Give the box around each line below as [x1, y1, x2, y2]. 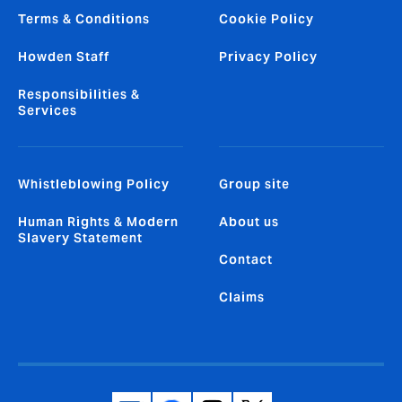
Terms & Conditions [18, 11, 150, 28]
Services [18, 102, 77, 119]
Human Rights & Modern [18, 214, 179, 231]
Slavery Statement [18, 230, 143, 247]
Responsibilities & [18, 86, 140, 103]
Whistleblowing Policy [18, 176, 170, 193]
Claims [219, 289, 265, 306]
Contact [219, 251, 273, 268]
